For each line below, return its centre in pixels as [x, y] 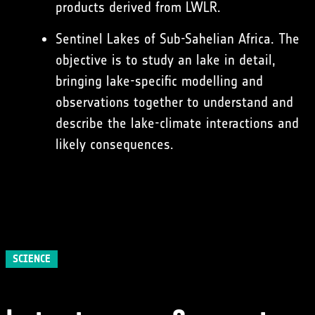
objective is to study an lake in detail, [165, 60]
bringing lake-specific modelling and [159, 81]
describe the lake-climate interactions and [177, 123]
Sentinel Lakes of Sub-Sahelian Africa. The [177, 39]
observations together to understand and [174, 102]
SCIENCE [31, 259]
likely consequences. [114, 144]
